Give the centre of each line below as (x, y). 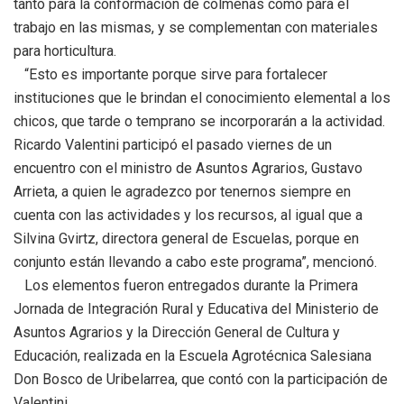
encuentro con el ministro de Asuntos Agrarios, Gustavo (188, 169)
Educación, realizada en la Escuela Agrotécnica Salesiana (193, 356)
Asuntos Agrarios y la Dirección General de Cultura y (177, 333)
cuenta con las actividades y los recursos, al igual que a (188, 216)
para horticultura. (65, 51)
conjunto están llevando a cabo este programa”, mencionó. (195, 262)
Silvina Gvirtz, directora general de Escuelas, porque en (186, 239)
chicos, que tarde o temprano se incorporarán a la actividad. (199, 122)
